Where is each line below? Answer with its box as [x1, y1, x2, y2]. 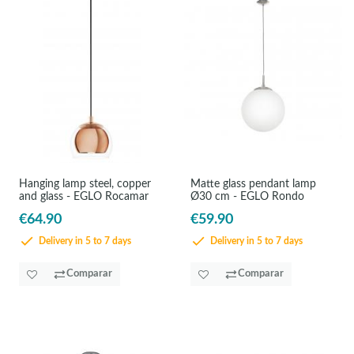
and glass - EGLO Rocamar [18, 190, 149, 202]
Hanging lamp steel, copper [18, 178, 151, 190]
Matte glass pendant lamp [190, 178, 317, 190]
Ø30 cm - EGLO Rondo [190, 190, 305, 202]
